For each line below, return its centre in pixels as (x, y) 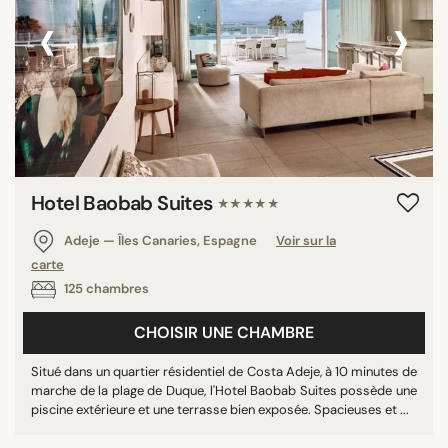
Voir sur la (306, 240)
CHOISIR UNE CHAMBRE (224, 332)
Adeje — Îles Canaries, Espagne (160, 240)
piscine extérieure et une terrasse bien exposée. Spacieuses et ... (220, 409)
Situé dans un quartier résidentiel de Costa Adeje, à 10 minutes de (224, 371)
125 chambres (105, 288)
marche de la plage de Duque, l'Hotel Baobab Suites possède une (224, 390)
